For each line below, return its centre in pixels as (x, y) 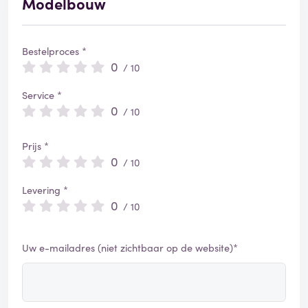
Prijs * (35, 146)
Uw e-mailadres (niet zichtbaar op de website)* (130, 248)
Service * (42, 95)
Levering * (45, 190)
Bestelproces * (54, 51)
